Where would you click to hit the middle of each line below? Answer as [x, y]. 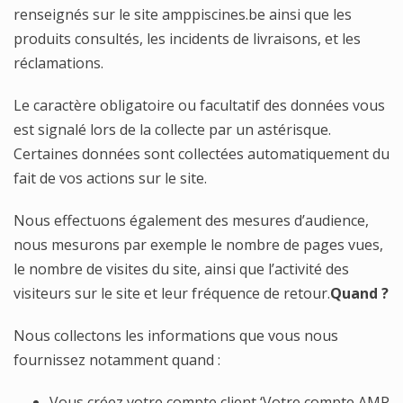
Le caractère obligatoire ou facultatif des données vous [199, 105]
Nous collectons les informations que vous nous [176, 336]
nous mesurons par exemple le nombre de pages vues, [198, 245]
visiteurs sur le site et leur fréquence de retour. [172, 293]
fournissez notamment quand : [117, 360]
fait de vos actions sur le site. [110, 178]
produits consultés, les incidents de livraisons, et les [187, 39]
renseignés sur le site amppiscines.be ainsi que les [183, 14]
